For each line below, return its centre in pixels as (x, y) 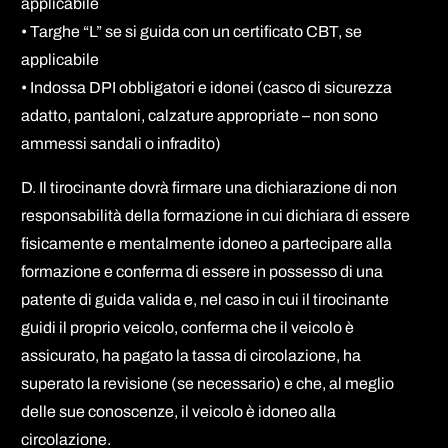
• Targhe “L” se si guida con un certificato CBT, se (192, 31)
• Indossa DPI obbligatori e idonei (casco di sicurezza (207, 87)
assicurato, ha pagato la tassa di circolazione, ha (191, 355)
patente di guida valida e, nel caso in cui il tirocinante (205, 299)
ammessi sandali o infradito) (121, 143)
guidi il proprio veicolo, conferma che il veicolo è (188, 327)
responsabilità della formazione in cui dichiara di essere (216, 215)
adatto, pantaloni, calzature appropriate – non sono (200, 115)
